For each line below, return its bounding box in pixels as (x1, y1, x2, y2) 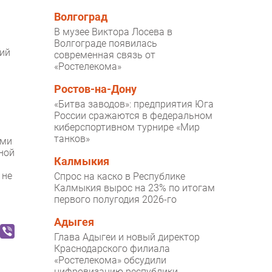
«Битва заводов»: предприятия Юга (54, 98, 214, 110)
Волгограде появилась (54, 38, 158, 50)
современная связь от (54, 49, 156, 61)
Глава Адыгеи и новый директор (54, 231, 200, 243)
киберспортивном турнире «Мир (54, 121, 200, 134)
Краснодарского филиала (54, 243, 171, 255)
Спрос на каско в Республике (54, 171, 186, 183)
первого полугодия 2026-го (54, 194, 177, 206)
